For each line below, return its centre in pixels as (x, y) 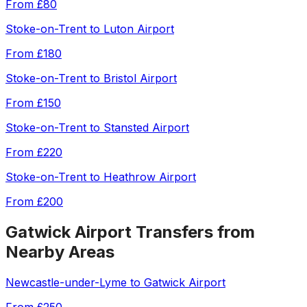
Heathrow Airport (150, 177)
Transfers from (193, 232)
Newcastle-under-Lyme (66, 283)
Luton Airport (139, 29)
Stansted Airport (146, 128)
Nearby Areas (60, 252)
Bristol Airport (140, 78)
